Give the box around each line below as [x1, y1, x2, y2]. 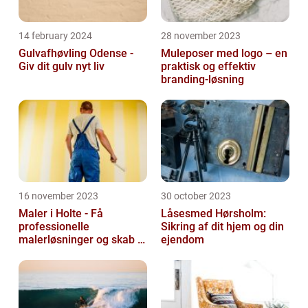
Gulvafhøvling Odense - [19, 47, 133, 60]
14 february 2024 [19, 30, 92, 42]
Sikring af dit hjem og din [161, 220, 284, 234]
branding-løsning [161, 73, 244, 87]
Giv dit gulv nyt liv [19, 60, 104, 74]
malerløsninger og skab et [19, 233, 147, 247]
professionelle [19, 220, 89, 234]
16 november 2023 [19, 190, 98, 202]
